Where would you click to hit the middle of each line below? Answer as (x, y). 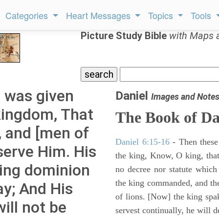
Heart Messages (99, 15)
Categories (28, 15)
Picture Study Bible (125, 36)
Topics (162, 15)
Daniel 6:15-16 (142, 142)
